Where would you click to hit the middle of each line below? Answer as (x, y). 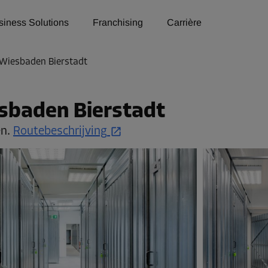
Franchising (118, 22)
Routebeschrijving (60, 132)
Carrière (184, 22)
